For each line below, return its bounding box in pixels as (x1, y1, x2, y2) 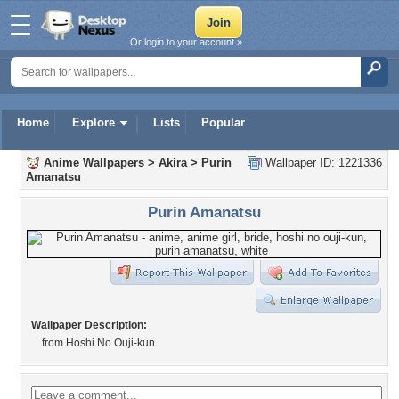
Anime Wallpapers (44, 156, 144, 169)
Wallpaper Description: (31, 319, 147, 331)
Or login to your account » (130, 37, 242, 47)
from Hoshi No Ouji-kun (42, 337, 155, 349)
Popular (201, 116, 245, 129)
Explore (72, 116, 115, 129)
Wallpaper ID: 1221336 (262, 156, 382, 169)
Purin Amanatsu (147, 203, 261, 221)
